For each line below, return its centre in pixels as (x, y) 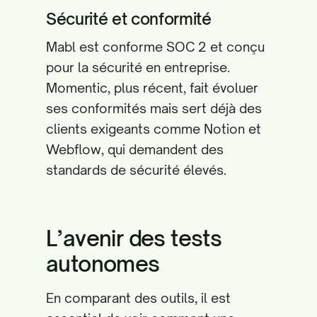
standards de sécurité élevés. (136, 170)
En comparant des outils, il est (138, 298)
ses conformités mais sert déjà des (154, 108)
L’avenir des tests (134, 238)
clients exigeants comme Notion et (154, 129)
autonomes (103, 264)
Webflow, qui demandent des (135, 149)
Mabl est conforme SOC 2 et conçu (155, 47)
